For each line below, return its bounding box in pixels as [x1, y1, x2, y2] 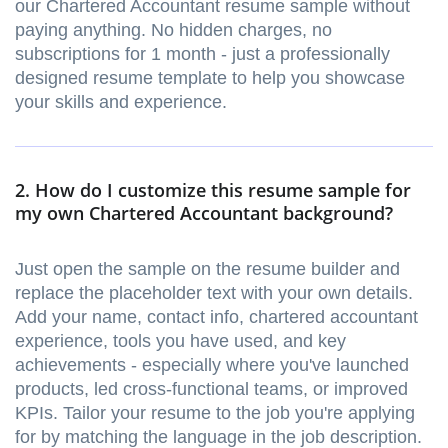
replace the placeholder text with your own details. [15, 283, 413, 304]
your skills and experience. [15, 92, 227, 113]
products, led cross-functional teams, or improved [15, 379, 408, 400]
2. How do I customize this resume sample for [15, 178, 411, 203]
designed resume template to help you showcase [15, 68, 405, 89]
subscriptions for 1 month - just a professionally [15, 44, 390, 65]
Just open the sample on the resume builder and [15, 259, 400, 280]
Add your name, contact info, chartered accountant [15, 307, 418, 328]
